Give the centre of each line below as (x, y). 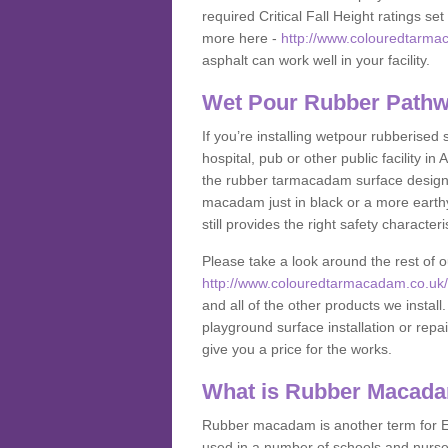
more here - (241, 38)
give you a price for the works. (297, 349)
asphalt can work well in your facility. (318, 60)
